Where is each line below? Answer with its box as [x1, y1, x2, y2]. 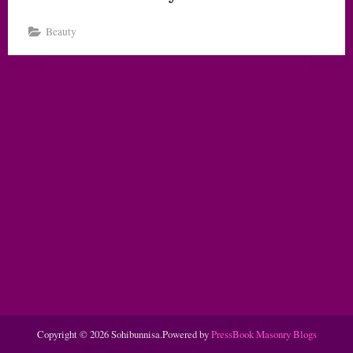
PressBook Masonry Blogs [210, 327, 317, 342]
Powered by [162, 327, 211, 342]
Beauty [46, 24, 77, 39]
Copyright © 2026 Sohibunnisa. [36, 327, 162, 342]
